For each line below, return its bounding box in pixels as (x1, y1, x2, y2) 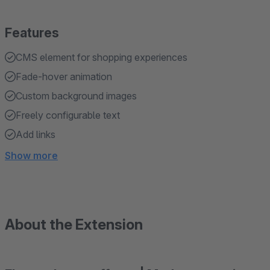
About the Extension (5, 216, 143, 233)
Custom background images (16, 90, 137, 102)
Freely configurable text (16, 109, 120, 121)
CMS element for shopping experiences (16, 51, 187, 63)
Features (5, 25, 59, 40)
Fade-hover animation (16, 71, 112, 83)
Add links (16, 128, 55, 140)
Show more (5, 149, 58, 162)
